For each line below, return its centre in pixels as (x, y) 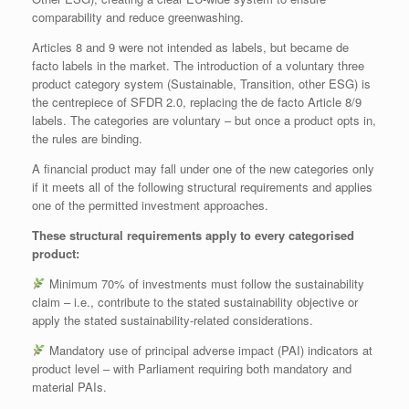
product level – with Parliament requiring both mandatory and (192, 368)
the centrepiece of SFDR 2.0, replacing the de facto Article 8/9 (197, 101)
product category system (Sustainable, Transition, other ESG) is (201, 83)
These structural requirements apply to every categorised (193, 235)
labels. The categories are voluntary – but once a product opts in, (204, 120)
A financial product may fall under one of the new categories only (203, 168)
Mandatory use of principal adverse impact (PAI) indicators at (209, 350)
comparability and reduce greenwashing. (138, 16)
